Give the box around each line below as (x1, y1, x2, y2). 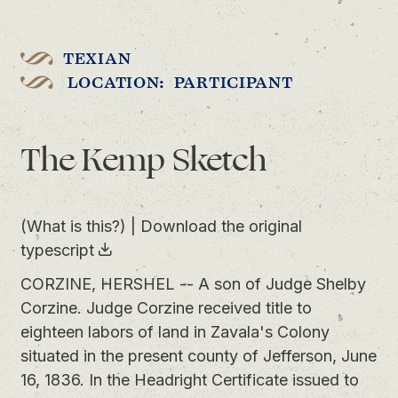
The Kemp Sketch (20, 137, 267, 185)
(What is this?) (20, 216, 126, 235)
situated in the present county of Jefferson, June (20, 346, 377, 366)
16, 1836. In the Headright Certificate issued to (20, 370, 359, 390)
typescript (20, 240, 94, 259)
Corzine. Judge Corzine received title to (20, 298, 312, 318)
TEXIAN (63, 48, 131, 70)
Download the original (139, 216, 302, 235)
